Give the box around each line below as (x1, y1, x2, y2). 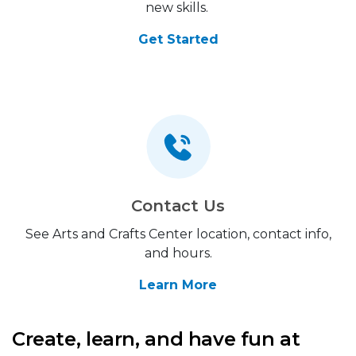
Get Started (137, 31, 219, 47)
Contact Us (130, 195, 226, 215)
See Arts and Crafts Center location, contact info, (25, 226, 331, 242)
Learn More (139, 277, 217, 292)
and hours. (144, 245, 212, 261)
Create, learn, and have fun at (12, 327, 300, 350)
